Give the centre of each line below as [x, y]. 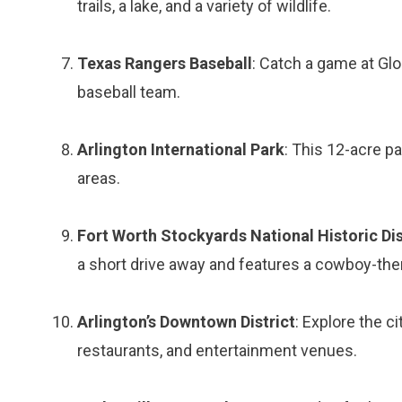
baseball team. [129, 92]
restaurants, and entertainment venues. [217, 350]
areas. [99, 178]
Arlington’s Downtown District [186, 322]
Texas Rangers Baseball [165, 63]
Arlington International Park [181, 149]
